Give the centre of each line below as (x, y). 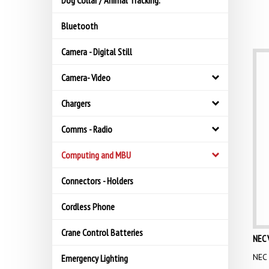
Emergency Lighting (95, 258)
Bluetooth (80, 26)
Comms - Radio (87, 129)
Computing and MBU (96, 155)
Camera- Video (86, 77)
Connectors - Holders (97, 181)
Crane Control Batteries (102, 232)
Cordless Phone (88, 207)
